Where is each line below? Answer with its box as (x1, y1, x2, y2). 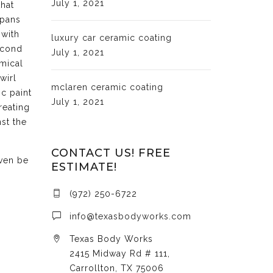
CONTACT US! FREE (51, 146, 171, 160)
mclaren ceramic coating (51, 82, 163, 92)
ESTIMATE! (51, 160, 117, 174)
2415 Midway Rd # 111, (69, 249, 170, 258)
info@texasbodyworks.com (69, 211, 191, 221)
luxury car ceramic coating (51, 33, 172, 43)
